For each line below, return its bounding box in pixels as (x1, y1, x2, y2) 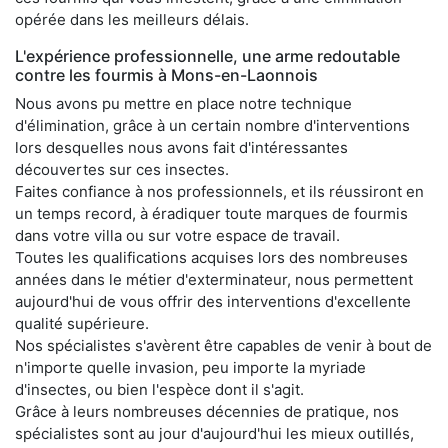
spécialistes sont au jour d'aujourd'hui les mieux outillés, (15, 424, 414, 444)
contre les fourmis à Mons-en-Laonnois (15, 65, 318, 86)
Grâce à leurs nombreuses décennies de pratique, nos (15, 402, 399, 422)
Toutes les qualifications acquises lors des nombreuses (15, 248, 408, 268)
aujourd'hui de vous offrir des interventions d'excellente (15, 292, 411, 312)
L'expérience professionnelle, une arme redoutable (15, 46, 400, 67)
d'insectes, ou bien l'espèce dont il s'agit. (15, 380, 304, 400)
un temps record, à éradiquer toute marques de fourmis (15, 204, 408, 224)
